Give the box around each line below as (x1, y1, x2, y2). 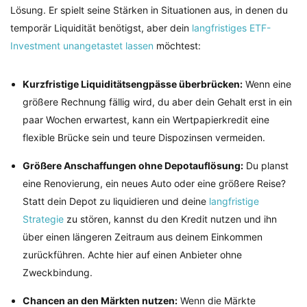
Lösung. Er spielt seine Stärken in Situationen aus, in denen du (10, 4, 288, 16)
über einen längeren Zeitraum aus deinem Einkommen (23, 231, 262, 243)
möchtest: (153, 40, 201, 52)
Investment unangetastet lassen (10, 40, 153, 52)
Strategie (23, 213, 64, 225)
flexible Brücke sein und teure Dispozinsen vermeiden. (23, 132, 265, 144)
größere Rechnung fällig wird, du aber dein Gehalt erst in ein (23, 96, 292, 108)
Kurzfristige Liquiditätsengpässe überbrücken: (23, 78, 243, 90)
